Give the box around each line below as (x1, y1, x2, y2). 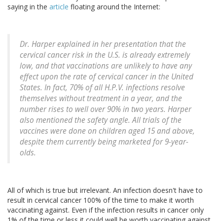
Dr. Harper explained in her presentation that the (20, 39, 186, 50)
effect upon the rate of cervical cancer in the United (20, 72, 193, 82)
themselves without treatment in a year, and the (20, 93, 182, 104)
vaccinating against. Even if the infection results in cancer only (7, 205, 204, 215)
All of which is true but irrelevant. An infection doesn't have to (7, 185, 203, 195)
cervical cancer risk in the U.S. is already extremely (20, 50, 190, 61)
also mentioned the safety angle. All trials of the (20, 115, 182, 126)
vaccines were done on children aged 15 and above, (20, 126, 195, 137)
